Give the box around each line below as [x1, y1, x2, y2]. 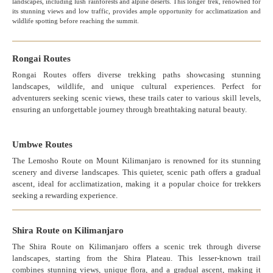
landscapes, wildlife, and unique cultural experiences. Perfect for [12, 82, 261, 91]
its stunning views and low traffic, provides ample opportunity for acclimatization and [12, 7, 261, 15]
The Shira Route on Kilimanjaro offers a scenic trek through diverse [12, 242, 261, 252]
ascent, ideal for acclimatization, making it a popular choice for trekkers [12, 179, 261, 189]
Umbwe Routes [12, 140, 73, 150]
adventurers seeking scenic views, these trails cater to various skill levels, [12, 93, 261, 103]
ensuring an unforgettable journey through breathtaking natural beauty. [12, 105, 247, 115]
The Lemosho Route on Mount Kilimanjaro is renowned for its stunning [12, 156, 261, 166]
